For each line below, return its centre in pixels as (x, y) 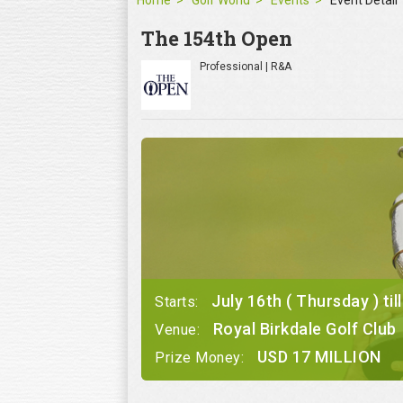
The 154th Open (217, 39)
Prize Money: (201, 358)
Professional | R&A (246, 67)
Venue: (179, 330)
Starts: (179, 302)
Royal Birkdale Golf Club (304, 329)
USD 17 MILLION (319, 357)
